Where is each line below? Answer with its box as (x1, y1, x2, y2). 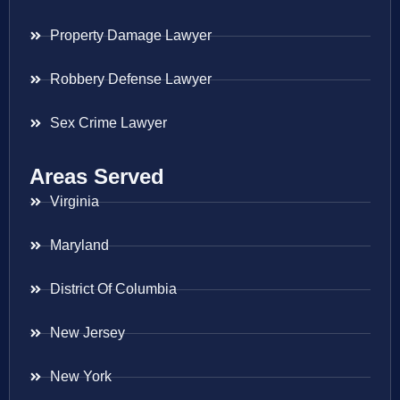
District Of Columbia (49, 281, 177, 297)
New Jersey (49, 325, 125, 341)
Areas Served (29, 164, 164, 189)
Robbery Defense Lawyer (49, 71, 212, 87)
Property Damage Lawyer (49, 28, 212, 44)
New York (49, 369, 112, 385)
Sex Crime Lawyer (49, 115, 167, 131)
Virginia (49, 194, 99, 210)
